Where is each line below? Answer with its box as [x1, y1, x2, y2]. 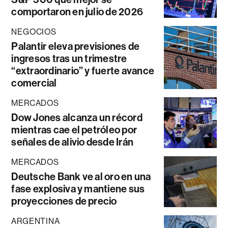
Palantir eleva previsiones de [11, 40, 140, 52]
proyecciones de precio [11, 194, 117, 207]
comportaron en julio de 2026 [11, 5, 144, 18]
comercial [11, 76, 57, 89]
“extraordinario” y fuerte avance [11, 64, 155, 77]
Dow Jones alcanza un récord [11, 111, 142, 124]
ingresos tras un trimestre [11, 52, 127, 65]
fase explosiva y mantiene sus [11, 182, 145, 195]
